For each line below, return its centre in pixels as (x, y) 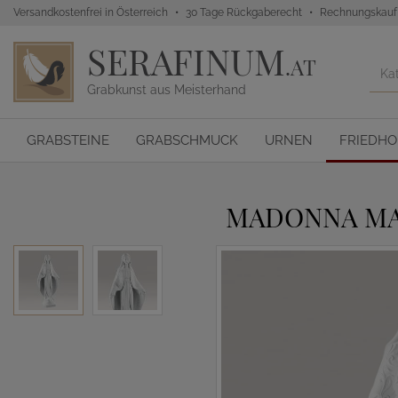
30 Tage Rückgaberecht (244, 12)
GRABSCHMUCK (187, 140)
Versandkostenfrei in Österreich (91, 12)
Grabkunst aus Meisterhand (167, 90)
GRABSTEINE (68, 140)
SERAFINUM (186, 61)
